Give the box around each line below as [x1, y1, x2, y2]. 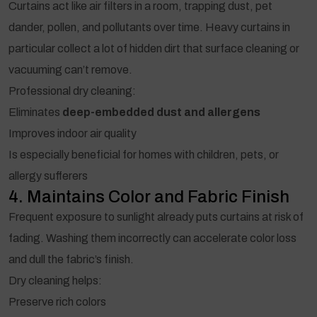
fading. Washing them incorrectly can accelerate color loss [8, 231, 296, 244]
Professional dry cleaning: [8, 84, 136, 97]
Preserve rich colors [8, 295, 106, 308]
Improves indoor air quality [8, 127, 137, 139]
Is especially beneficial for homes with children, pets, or [8, 148, 279, 161]
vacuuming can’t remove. [8, 63, 132, 76]
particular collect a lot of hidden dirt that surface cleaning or [8, 42, 299, 54]
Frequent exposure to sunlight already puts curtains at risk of [8, 210, 304, 223]
